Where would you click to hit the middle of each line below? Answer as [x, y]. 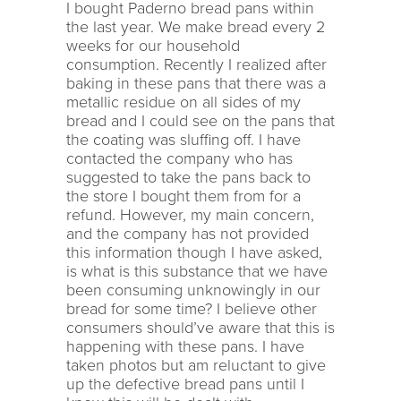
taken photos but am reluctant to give [196, 365]
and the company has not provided [188, 233]
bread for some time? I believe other [192, 308]
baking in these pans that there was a [196, 83]
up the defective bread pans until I [185, 384]
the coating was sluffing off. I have [183, 139]
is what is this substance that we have [197, 271]
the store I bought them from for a [183, 196]
